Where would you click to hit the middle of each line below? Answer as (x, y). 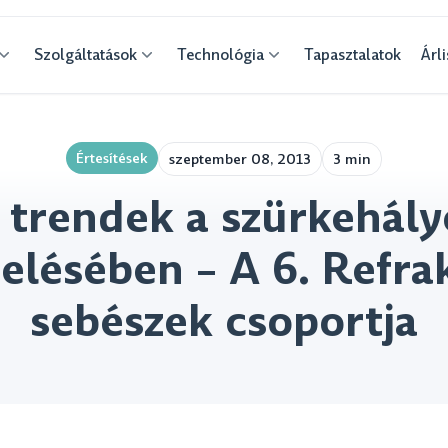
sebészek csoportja (223, 321)
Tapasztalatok (353, 54)
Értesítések (111, 158)
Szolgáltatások (86, 54)
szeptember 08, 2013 (239, 159)
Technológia (221, 54)
